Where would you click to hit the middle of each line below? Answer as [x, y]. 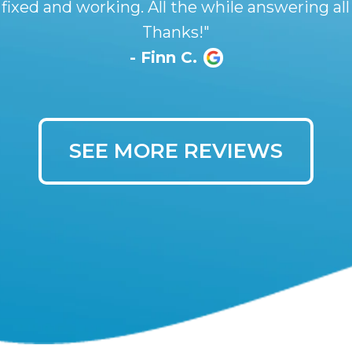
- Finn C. [163, 57]
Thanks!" [176, 32]
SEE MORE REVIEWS [176, 151]
